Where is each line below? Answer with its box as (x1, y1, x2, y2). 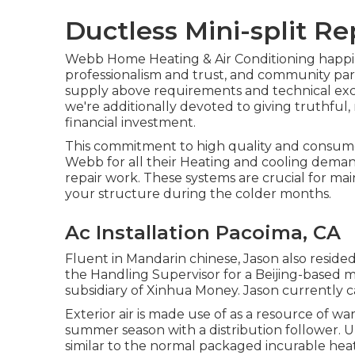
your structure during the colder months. (65, 186, 331, 201)
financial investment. (65, 115, 196, 130)
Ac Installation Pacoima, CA (65, 221, 341, 244)
